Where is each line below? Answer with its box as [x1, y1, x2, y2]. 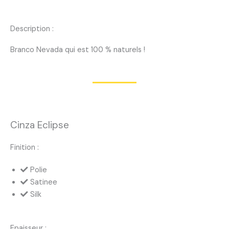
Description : [10, 24, 54, 34]
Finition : [10, 143, 39, 153]
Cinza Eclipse [10, 119, 69, 132]
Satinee [30, 177, 57, 188]
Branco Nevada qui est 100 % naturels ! [10, 45, 145, 55]
